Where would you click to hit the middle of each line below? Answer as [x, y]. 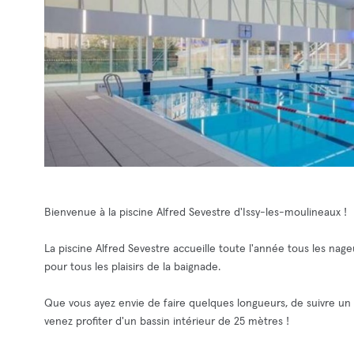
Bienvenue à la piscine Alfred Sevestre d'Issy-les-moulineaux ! [196, 213]
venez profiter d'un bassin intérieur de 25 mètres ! [167, 322]
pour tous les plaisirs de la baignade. [132, 267]
